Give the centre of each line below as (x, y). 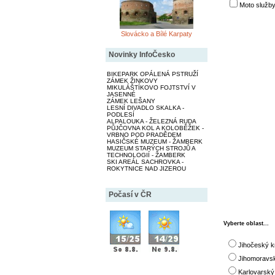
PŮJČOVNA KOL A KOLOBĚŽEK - (155, 128)
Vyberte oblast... (246, 224)
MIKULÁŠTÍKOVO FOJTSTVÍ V (151, 87)
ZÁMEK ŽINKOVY (132, 80)
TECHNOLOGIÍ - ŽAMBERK (146, 155)
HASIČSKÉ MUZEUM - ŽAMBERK (154, 141)
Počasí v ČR (130, 194)
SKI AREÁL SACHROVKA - (145, 161)
